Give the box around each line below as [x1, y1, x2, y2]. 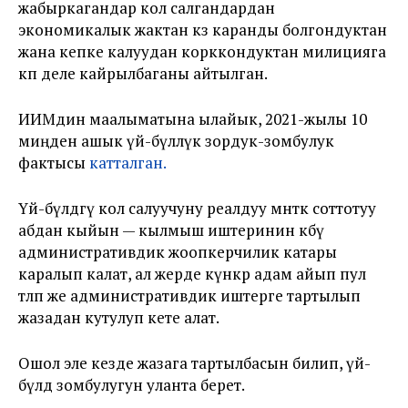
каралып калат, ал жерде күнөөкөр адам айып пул [18, 263, 366, 284]
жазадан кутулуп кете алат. [18, 307, 219, 328]
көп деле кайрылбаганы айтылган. [18, 63, 268, 84]
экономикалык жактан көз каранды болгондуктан [18, 19, 387, 40]
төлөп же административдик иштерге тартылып [18, 285, 361, 306]
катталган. [89, 152, 167, 173]
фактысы [18, 152, 89, 173]
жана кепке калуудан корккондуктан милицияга [18, 41, 386, 62]
